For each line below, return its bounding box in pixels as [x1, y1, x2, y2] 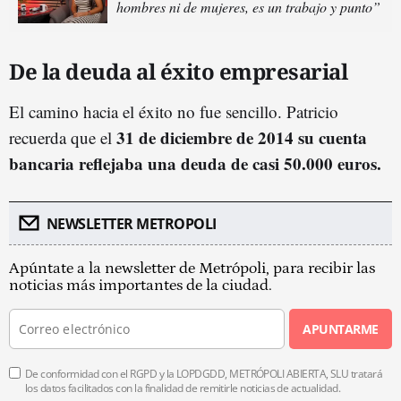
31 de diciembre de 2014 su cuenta [116, 124, 367, 149]
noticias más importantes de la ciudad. [9, 276, 272, 294]
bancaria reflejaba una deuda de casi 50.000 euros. [9, 150, 381, 175]
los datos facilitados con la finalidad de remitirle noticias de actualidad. [25, 380, 341, 396]
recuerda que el [9, 125, 116, 149]
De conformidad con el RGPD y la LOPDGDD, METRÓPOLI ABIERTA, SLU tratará [25, 365, 383, 381]
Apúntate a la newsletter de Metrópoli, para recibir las [9, 259, 375, 277]
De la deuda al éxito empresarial [9, 55, 347, 86]
